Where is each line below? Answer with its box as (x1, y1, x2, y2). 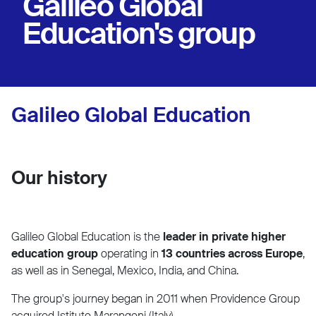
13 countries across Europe (162, 245, 303, 261)
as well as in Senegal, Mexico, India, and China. (11, 262, 238, 278)
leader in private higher (163, 229, 286, 244)
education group (11, 245, 98, 261)
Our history (11, 165, 107, 190)
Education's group (23, 13, 255, 53)
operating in (98, 245, 162, 261)
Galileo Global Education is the (11, 229, 163, 244)
